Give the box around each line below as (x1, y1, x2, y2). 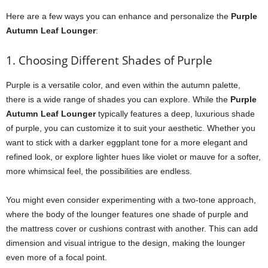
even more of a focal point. (6, 252, 107, 262)
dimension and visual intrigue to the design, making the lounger (6, 238, 245, 248)
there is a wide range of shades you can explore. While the (6, 95, 230, 104)
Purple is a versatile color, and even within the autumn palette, (6, 80, 240, 90)
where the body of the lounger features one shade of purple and (6, 209, 248, 219)
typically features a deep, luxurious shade (96, 109, 255, 118)
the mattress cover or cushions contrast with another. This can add (6, 224, 258, 233)
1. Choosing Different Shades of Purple (6, 53, 212, 68)
